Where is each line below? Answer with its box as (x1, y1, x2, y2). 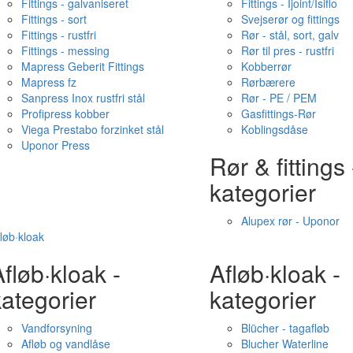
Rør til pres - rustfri (240, 43, 334, 58)
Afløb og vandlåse (20, 336, 110, 351)
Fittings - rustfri (20, 27, 96, 43)
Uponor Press (20, 137, 90, 153)
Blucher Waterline (240, 336, 329, 351)
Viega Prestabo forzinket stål (20, 121, 164, 137)
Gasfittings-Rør (240, 106, 316, 121)
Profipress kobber (20, 106, 110, 121)
